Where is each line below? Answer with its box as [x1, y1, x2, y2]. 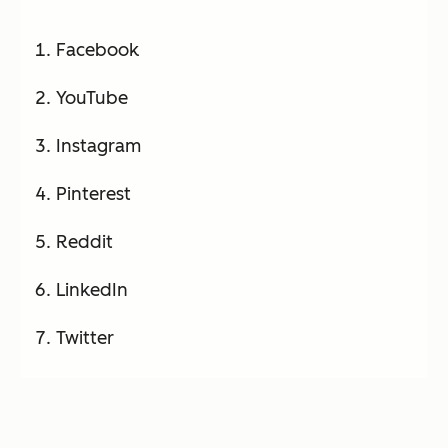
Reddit [56, 230, 113, 253]
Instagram [56, 134, 141, 157]
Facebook [56, 38, 139, 61]
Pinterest [56, 182, 131, 205]
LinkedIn [56, 278, 128, 301]
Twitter [56, 326, 114, 349]
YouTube [56, 86, 128, 109]
